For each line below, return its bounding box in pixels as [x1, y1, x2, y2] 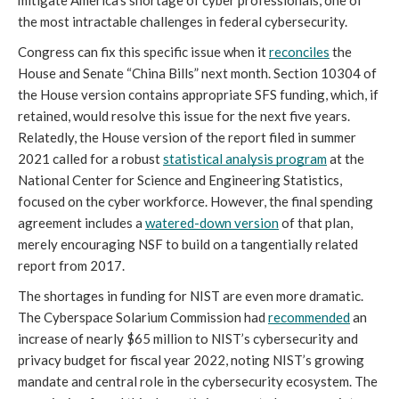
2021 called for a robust [18, 150, 163, 167]
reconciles [269, 43, 330, 60]
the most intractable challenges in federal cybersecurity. [18, 12, 350, 29]
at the [327, 150, 364, 167]
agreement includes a [18, 214, 145, 231]
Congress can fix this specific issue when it [18, 43, 269, 60]
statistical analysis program [163, 150, 327, 167]
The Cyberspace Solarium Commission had [18, 308, 268, 325]
